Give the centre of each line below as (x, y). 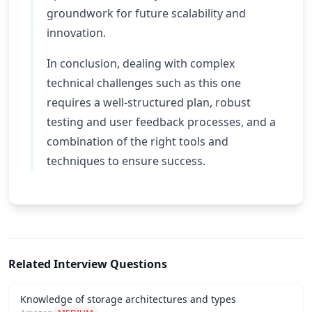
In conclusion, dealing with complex (141, 63)
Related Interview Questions (88, 264)
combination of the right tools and (138, 141)
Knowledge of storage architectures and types (128, 299)
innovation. (76, 33)
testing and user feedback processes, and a (161, 122)
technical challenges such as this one (144, 83)
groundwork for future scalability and (146, 13)
